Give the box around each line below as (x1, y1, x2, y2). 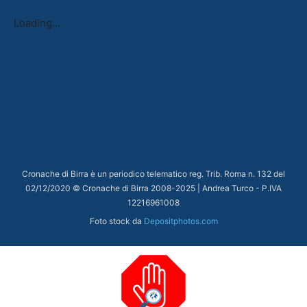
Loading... (14, 16, 60, 29)
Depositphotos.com (143, 215, 218, 226)
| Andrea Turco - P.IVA (195, 182, 282, 193)
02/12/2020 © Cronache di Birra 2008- (25, 182, 175, 193)
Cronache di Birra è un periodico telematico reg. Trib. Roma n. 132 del (22, 168, 285, 179)
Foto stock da (89, 215, 144, 226)
